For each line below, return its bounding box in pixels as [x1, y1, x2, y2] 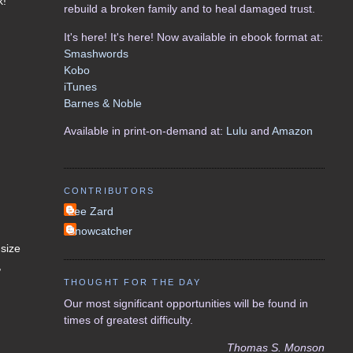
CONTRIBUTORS [63, 186, 155, 196]
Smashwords [63, 46, 128, 60]
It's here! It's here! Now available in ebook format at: [63, 30, 323, 43]
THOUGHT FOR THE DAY [63, 277, 201, 288]
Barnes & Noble [63, 96, 142, 110]
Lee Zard [67, 205, 113, 218]
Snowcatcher [67, 225, 132, 237]
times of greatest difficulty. [63, 313, 193, 326]
